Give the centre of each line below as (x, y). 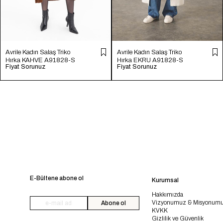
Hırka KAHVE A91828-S (40, 60)
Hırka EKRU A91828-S (150, 60)
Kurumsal (165, 180)
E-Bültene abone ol (57, 178)
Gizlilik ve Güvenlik (177, 219)
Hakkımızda (167, 195)
